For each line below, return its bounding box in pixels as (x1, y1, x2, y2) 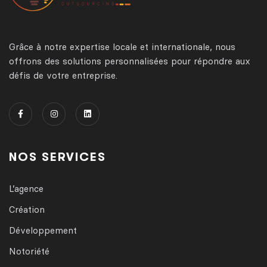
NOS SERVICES (9, 150, 106, 164)
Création (9, 203, 45, 215)
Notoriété (9, 245, 49, 257)
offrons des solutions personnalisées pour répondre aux (9, 55, 250, 67)
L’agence (9, 182, 44, 194)
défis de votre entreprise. (9, 69, 117, 81)
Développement (9, 224, 77, 236)
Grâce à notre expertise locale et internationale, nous (9, 41, 235, 52)
